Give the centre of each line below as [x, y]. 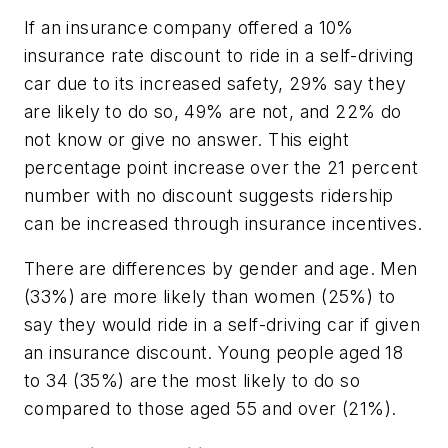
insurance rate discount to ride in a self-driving [219, 55]
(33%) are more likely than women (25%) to [210, 297]
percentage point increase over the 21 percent [221, 167]
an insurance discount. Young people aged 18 [214, 353]
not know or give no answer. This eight [187, 139]
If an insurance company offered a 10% [189, 27]
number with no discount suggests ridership [209, 195]
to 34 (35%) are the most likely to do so [192, 381]
